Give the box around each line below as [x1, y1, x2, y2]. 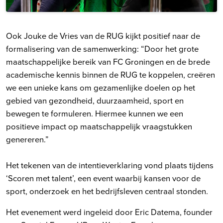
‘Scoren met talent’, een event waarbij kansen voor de [6, 172, 201, 184]
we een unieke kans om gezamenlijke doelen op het [6, 82, 195, 94]
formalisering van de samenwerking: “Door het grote [6, 43, 199, 55]
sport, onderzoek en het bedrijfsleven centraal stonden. [6, 185, 208, 197]
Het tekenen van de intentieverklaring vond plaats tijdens [6, 159, 214, 171]
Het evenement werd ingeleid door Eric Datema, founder [6, 206, 213, 218]
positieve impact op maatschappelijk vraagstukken [6, 120, 192, 132]
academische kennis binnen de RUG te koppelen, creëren [6, 69, 215, 81]
